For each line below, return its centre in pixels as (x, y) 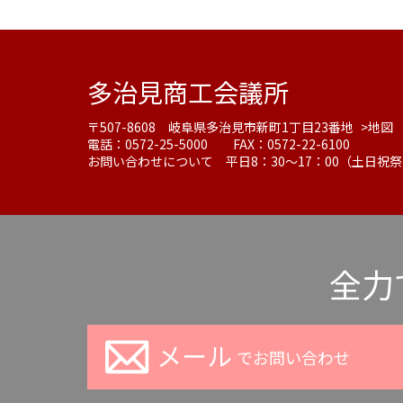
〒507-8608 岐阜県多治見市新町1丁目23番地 (222, 127)
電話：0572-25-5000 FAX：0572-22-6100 (219, 144)
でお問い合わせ (293, 358)
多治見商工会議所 (188, 92)
